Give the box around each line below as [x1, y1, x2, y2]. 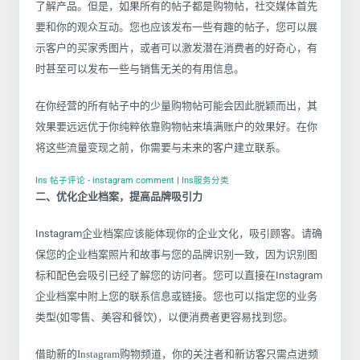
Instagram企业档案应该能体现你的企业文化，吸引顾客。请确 [35, 227, 322, 239]
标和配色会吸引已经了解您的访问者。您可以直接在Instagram [35, 268, 322, 281]
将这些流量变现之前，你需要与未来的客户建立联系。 [35, 141, 286, 153]
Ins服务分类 [182, 174, 229, 186]
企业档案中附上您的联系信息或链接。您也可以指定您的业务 [35, 289, 317, 302]
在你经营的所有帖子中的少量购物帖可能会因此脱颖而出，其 [35, 99, 317, 112]
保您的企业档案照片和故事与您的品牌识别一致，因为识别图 [35, 247, 317, 260]
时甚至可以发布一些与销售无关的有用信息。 [35, 62, 244, 75]
